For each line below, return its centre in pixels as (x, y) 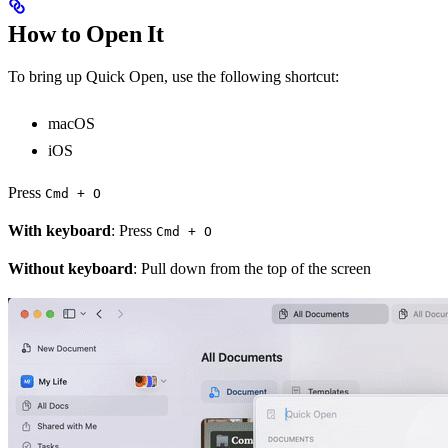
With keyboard (59, 230)
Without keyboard (70, 268)
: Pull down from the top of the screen (252, 268)
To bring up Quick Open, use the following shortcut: (173, 76)
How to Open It (86, 33)
